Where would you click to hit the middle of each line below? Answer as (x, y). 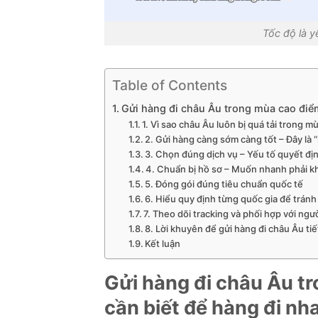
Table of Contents (170, 86)
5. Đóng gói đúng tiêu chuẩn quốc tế (224, 184)
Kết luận (163, 244)
